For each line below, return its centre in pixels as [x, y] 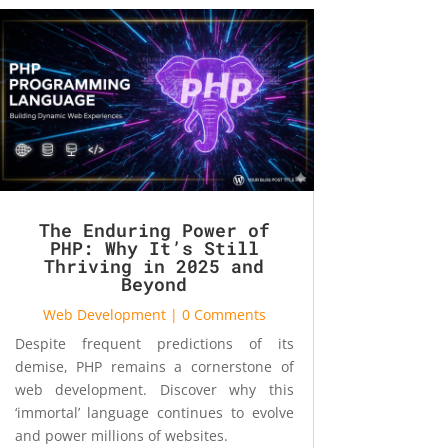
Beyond [154, 283]
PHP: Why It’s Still [154, 247]
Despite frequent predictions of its [154, 343]
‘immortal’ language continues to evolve [154, 412]
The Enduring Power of [154, 229]
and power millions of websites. [121, 435]
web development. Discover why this [154, 389]
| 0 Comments [215, 314]
